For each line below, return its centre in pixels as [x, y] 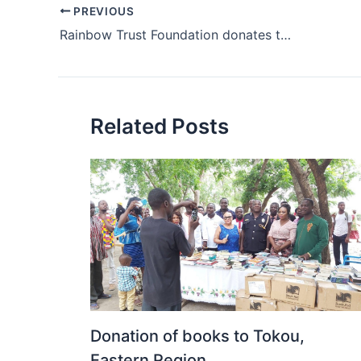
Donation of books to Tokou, [197, 336]
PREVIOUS [102, 11]
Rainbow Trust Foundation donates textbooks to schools [286, 34]
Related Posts [160, 126]
